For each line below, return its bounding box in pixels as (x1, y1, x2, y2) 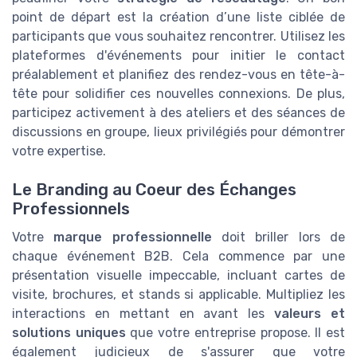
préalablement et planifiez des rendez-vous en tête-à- (12, 66, 345, 82)
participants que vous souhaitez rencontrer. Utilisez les (12, 28, 345, 44)
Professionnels (12, 199, 130, 219)
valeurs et (274, 306, 346, 322)
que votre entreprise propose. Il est (125, 325, 346, 341)
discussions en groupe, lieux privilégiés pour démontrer (12, 124, 345, 139)
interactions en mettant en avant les (12, 306, 275, 322)
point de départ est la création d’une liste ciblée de (12, 9, 345, 25)
